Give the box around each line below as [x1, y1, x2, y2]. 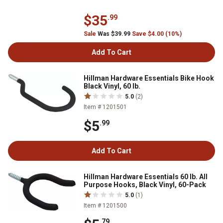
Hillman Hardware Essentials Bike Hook [84, 74, 214, 83]
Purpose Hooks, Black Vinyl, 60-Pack [84, 180, 206, 189]
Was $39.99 [96, 30, 132, 38]
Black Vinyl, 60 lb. [84, 82, 140, 91]
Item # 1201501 [84, 104, 127, 111]
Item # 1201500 [84, 202, 127, 209]
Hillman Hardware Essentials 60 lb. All [84, 172, 208, 181]
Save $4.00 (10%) [132, 30, 182, 38]
